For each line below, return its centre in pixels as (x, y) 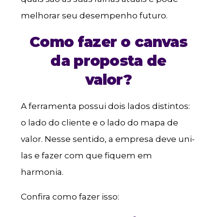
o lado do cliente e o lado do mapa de (99, 123)
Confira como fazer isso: (70, 197)
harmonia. (42, 172)
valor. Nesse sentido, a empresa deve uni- (108, 139)
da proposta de (108, 61)
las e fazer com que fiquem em (86, 156)
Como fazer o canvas (108, 42)
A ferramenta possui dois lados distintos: (105, 106)
